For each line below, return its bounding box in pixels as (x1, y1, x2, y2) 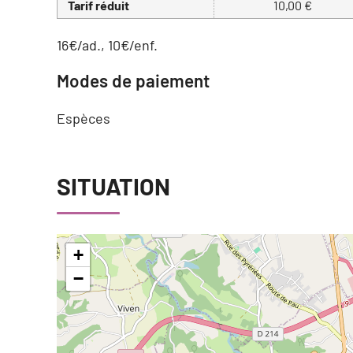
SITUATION (57, 172, 170, 201)
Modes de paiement (57, 69, 210, 92)
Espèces (57, 110, 110, 128)
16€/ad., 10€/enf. (57, 36, 158, 54)
